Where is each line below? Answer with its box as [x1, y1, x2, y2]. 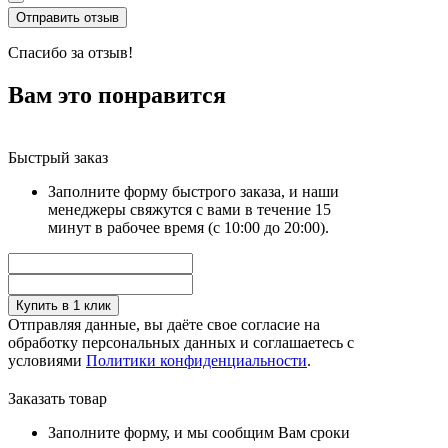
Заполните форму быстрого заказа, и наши [48, 182, 339, 200]
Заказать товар [8, 389, 107, 407]
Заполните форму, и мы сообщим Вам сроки [48, 423, 350, 441]
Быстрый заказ [8, 148, 108, 166]
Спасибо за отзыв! [8, 43, 133, 61]
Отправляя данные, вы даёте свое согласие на [8, 315, 320, 333]
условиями [8, 351, 86, 369]
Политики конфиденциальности [86, 351, 307, 369]
